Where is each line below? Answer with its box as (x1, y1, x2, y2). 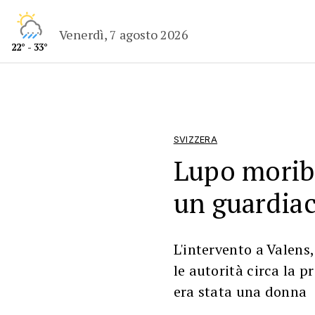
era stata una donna (173, 282, 307, 301)
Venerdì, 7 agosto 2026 (59, 25, 189, 43)
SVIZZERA (173, 134, 218, 145)
